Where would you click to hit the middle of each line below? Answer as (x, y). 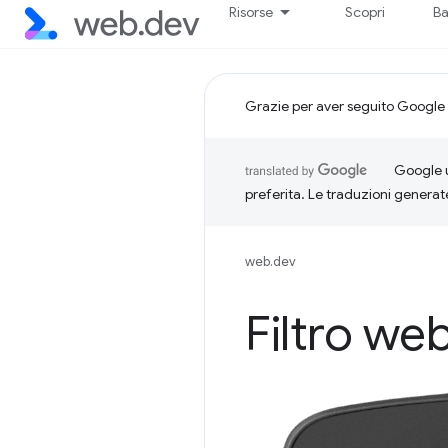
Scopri (365, 12)
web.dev (270, 261)
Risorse (251, 12)
